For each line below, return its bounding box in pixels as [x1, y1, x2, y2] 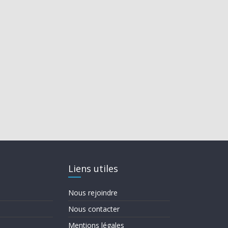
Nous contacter [68, 204, 120, 214]
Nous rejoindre [68, 187, 118, 197]
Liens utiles [68, 162, 118, 175]
